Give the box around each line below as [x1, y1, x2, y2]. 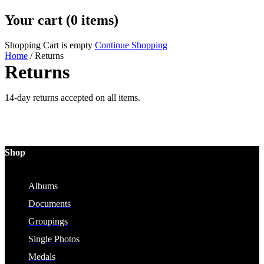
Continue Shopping [95, 39, 167, 50]
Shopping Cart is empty [5, 39, 93, 50]
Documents [28, 199, 71, 209]
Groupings [28, 216, 68, 227]
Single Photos [28, 234, 80, 245]
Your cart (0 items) [5, 12, 118, 28]
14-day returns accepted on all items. [5, 92, 140, 103]
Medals [28, 252, 55, 262]
